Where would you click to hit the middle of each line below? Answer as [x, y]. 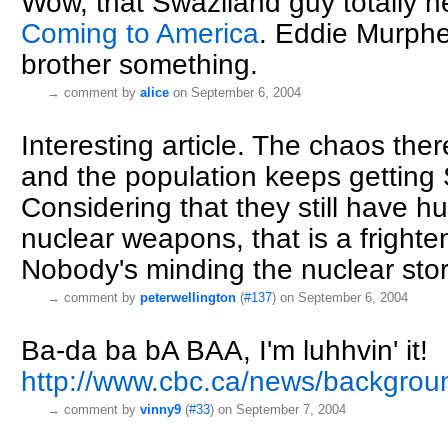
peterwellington [188, 298]
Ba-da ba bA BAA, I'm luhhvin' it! [224, 351]
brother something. [139, 65]
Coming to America [140, 34]
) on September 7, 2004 [278, 410]
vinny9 [160, 410]
